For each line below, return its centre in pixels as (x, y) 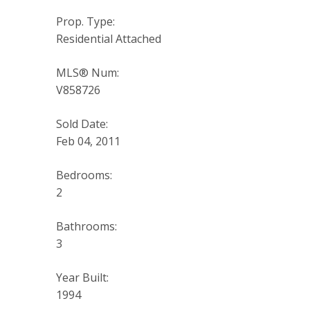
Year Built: (82, 278)
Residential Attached (108, 39)
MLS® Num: (87, 73)
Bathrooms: (86, 227)
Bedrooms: (84, 175)
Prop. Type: (85, 22)
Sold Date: (82, 124)
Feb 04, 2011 (88, 142)
